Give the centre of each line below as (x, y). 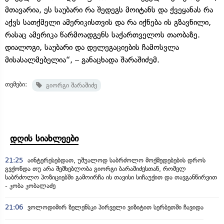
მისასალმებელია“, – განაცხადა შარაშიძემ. (82, 59)
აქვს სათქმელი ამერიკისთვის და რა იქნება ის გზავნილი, (108, 22)
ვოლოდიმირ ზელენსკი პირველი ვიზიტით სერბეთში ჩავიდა (114, 207)
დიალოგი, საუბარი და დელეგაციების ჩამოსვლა (92, 47)
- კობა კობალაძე (30, 185)
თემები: (16, 84)
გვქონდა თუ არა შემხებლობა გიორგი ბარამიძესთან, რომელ (95, 168)
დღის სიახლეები (44, 138)
